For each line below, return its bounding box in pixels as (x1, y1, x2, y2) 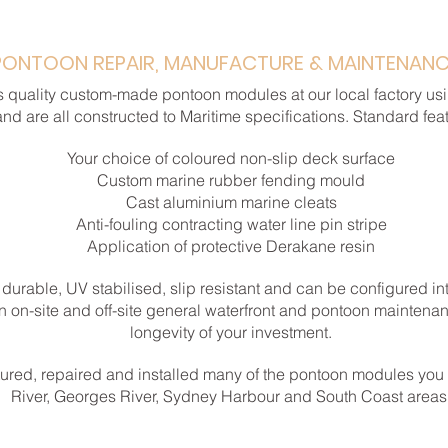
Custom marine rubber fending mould (97, 170, 365, 190)
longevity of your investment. (130, 322, 332, 342)
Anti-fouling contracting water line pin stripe (75, 214, 387, 234)
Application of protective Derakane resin (87, 236, 375, 256)
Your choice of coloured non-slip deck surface (67, 148, 395, 168)
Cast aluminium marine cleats (125, 192, 337, 212)
